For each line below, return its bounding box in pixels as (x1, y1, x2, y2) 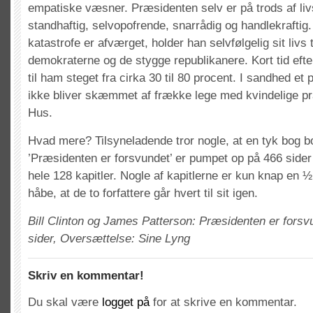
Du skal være (28, 296, 102, 309)
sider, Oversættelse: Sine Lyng (28, 232, 190, 245)
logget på (102, 296, 150, 309)
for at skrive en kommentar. (150, 296, 297, 309)
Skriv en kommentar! (28, 269, 144, 282)
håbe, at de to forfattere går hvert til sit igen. (28, 187, 258, 200)
